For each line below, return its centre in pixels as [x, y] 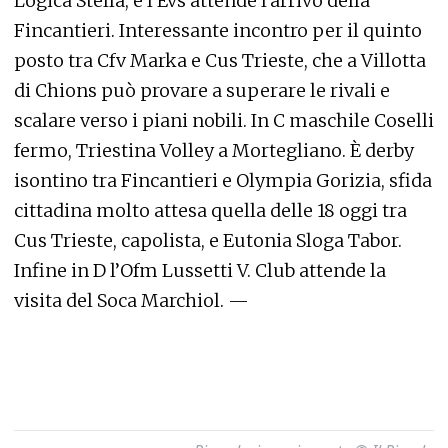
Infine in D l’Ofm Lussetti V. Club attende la [200, 270]
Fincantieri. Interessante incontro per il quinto [218, 30]
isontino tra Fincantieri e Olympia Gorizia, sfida [223, 180]
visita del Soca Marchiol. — [131, 300]
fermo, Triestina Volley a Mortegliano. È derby [214, 150]
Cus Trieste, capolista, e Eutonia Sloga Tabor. [208, 240]
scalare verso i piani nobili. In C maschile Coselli [224, 120]
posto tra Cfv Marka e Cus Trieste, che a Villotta [220, 60]
